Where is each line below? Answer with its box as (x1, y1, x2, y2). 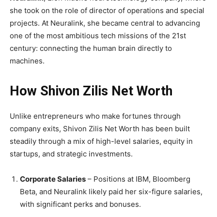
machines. (10, 56, 45, 66)
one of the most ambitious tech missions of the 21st (10, 31, 186, 41)
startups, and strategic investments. (10, 149, 133, 159)
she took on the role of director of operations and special (10, 6, 204, 15)
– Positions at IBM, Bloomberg (86, 174, 190, 184)
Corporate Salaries (20, 174, 86, 184)
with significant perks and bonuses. (20, 200, 141, 209)
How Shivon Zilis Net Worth (10, 83, 172, 99)
